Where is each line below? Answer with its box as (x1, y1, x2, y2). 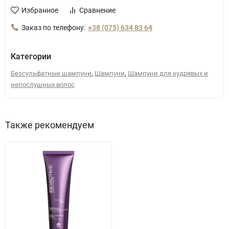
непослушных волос (11, 81, 75, 88)
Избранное (21, 6, 58, 14)
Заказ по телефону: (21, 24, 85, 32)
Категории (11, 52, 51, 61)
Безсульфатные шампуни (11, 70, 91, 77)
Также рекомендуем (5, 120, 94, 130)
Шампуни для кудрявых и (128, 70, 208, 77)
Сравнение (79, 6, 116, 14)
